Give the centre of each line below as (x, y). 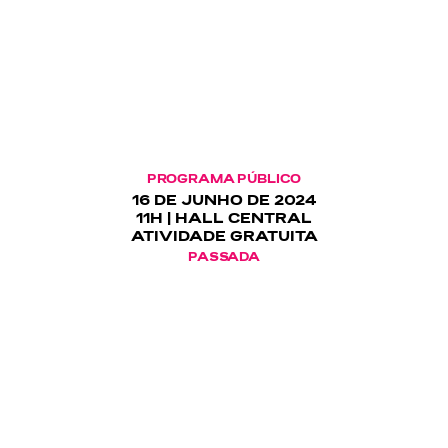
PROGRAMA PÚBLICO (224, 178)
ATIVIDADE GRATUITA (224, 235)
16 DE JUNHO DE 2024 (224, 199)
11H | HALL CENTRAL (224, 217)
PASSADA (224, 256)
